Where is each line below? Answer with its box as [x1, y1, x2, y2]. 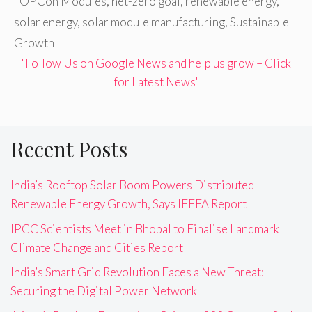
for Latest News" [113, 75, 199, 90]
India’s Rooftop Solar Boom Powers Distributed [10, 178, 254, 193]
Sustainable [230, 15, 289, 30]
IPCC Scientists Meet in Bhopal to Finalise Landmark [10, 221, 279, 236]
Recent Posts [10, 135, 127, 164]
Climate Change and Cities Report [10, 240, 183, 255]
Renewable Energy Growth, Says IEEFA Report [10, 196, 247, 212]
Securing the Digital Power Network [10, 283, 197, 299]
